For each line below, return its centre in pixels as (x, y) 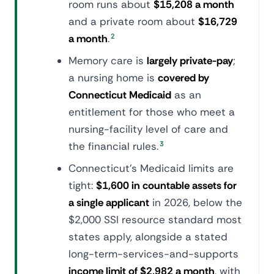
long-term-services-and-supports (154, 254)
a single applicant (109, 202)
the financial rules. (113, 146)
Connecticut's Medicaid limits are (151, 168)
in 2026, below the (196, 202)
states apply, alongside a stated (148, 237)
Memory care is (108, 61)
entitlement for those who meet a (152, 112)
